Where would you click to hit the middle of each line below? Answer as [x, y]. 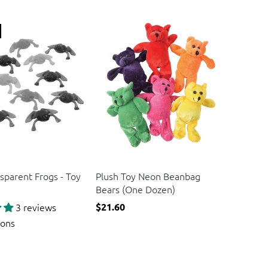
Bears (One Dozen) [135, 189]
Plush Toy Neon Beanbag [148, 176]
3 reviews [36, 207]
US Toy [107, 162]
